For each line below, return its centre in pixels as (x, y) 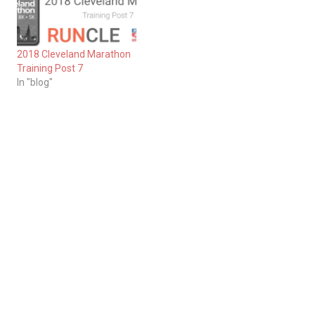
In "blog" (35, 82)
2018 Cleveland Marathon (74, 54)
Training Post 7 (50, 68)
